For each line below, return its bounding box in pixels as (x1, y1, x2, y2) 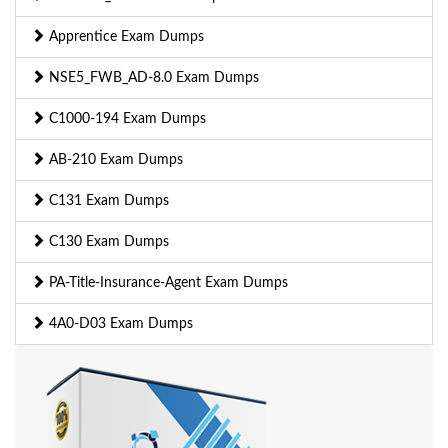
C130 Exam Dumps (45, 234, 169, 249)
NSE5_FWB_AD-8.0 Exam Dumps (45, 70, 259, 85)
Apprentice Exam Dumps (45, 29, 204, 44)
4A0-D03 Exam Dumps (45, 316, 193, 331)
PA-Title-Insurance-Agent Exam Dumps (45, 275, 288, 290)
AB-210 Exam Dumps (45, 152, 183, 167)
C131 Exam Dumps (45, 193, 169, 208)
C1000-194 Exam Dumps (45, 111, 206, 126)
